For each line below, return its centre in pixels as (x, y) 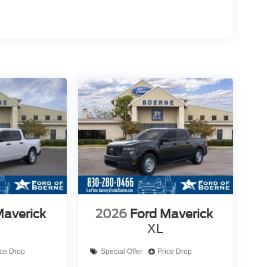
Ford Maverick (171, 214)
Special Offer (121, 252)
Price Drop (174, 252)
